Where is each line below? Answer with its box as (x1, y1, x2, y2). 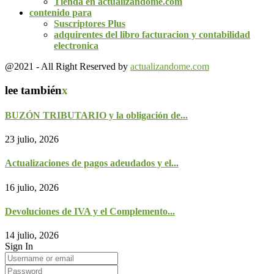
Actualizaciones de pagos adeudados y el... (5, 158, 179, 169)
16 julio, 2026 (5, 182, 59, 193)
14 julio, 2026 (5, 230, 59, 241)
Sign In (5, 241, 33, 252)
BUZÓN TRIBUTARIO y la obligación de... (5, 109, 188, 120)
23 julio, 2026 (5, 134, 59, 145)
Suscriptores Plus (54, 18, 125, 29)
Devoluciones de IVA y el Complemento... (5, 206, 175, 217)
